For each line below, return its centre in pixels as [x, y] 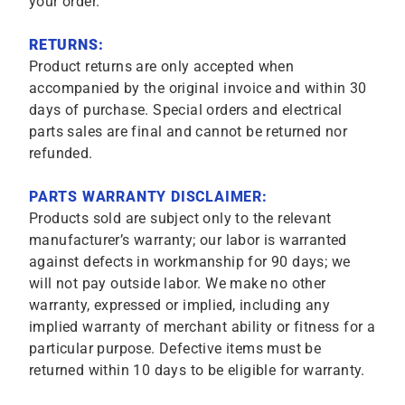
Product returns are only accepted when [162, 67]
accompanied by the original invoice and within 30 [198, 89]
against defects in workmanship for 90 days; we [190, 262]
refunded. [61, 154]
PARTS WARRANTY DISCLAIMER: [148, 197]
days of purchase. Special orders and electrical [186, 110]
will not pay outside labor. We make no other [178, 284]
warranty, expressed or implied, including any [179, 306]
